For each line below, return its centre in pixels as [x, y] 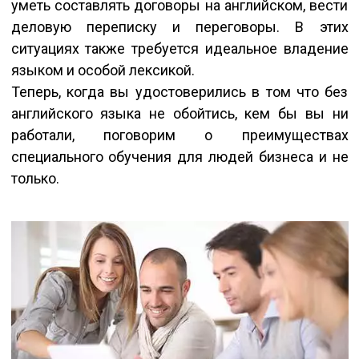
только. [35, 178]
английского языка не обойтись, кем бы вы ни [179, 113]
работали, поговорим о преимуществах [179, 135]
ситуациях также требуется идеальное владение [179, 48]
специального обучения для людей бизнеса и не [179, 156]
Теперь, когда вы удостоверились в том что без [179, 91]
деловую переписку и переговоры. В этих [179, 26]
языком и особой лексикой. [103, 70]
